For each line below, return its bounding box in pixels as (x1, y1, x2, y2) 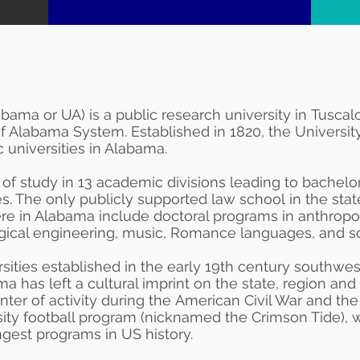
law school (211, 190, 285, 207)
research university (162, 106, 291, 123)
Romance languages (170, 224, 312, 241)
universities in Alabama (8, 140, 165, 157)
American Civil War (175, 292, 302, 309)
